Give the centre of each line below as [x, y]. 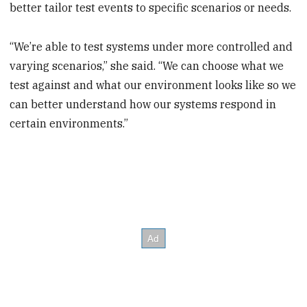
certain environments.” [69, 123]
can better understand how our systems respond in [143, 104]
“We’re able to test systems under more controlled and [151, 46]
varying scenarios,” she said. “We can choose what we [147, 65]
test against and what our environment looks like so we [153, 85]
